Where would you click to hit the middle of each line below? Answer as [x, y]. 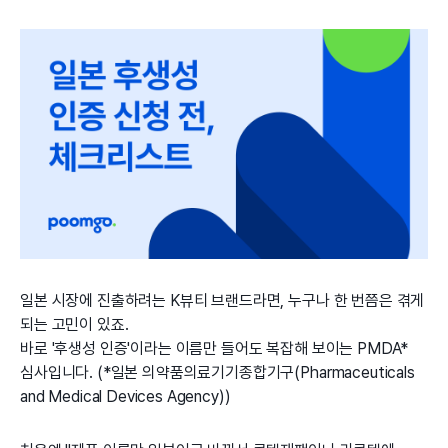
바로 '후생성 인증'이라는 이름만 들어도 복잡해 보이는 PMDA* [214, 348]
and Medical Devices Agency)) [125, 396]
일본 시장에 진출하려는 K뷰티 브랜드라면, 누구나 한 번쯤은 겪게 [222, 300]
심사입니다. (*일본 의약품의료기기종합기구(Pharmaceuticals [217, 372]
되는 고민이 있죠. [74, 324]
